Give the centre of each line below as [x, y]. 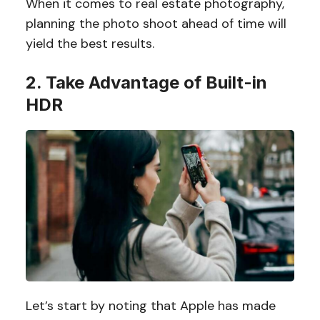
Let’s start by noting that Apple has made [150, 306]
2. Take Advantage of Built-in [146, 83]
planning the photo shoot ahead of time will [156, 24]
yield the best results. [90, 44]
